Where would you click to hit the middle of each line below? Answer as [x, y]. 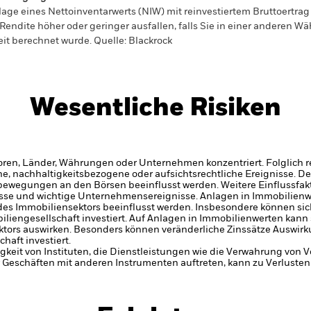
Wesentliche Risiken [155, 108]
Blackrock [149, 41]
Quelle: [110, 41]
